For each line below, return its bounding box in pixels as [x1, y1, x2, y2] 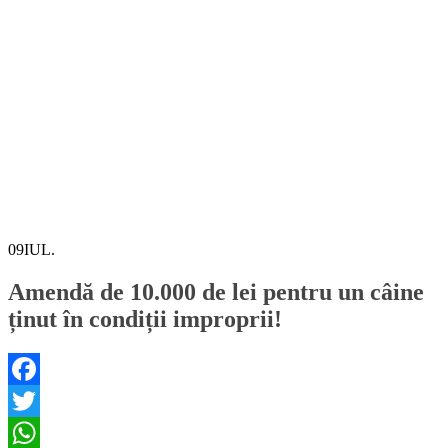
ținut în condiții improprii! [8, 305, 282, 332]
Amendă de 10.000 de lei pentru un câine [8, 278, 424, 305]
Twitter [8, 423, 53, 441]
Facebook [8, 391, 70, 409]
